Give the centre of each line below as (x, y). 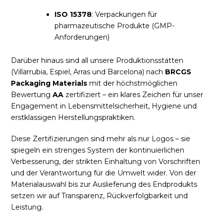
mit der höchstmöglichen (133, 83)
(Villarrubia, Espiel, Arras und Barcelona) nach (88, 72)
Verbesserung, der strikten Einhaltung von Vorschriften (106, 161)
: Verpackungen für (125, 14)
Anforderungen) (82, 37)
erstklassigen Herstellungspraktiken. (73, 117)
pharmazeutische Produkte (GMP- (115, 26)
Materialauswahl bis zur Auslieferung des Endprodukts (104, 184)
